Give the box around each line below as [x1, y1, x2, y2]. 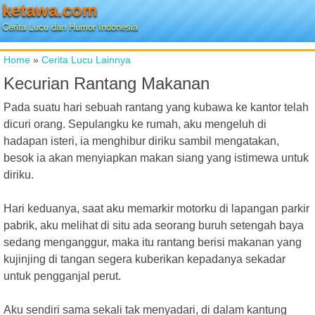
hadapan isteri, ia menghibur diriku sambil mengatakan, [4, 135, 279, 147]
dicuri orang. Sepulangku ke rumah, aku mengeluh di [4, 118, 266, 130]
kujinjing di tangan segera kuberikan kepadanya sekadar [4, 253, 285, 265]
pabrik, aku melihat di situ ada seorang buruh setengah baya [4, 219, 304, 231]
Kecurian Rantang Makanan [4, 74, 210, 93]
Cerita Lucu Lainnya [41, 54, 131, 65]
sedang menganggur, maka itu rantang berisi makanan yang [4, 236, 302, 248]
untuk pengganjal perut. [4, 270, 121, 282]
